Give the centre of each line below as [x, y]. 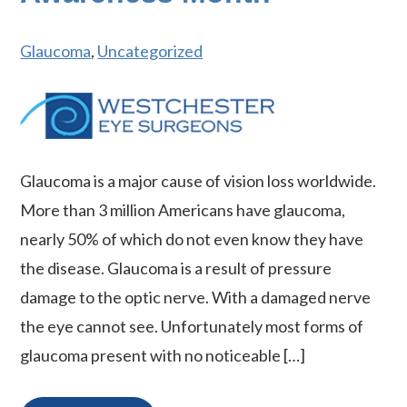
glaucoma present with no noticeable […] [163, 356]
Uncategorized [150, 51]
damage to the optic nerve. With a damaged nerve [196, 298]
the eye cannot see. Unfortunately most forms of [192, 327]
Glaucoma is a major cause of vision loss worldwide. [199, 181]
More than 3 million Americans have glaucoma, [183, 210]
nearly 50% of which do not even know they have [192, 239]
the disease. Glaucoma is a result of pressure [176, 268]
